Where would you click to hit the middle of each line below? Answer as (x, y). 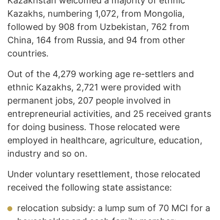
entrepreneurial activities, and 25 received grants (109, 114)
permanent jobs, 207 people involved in (89, 101)
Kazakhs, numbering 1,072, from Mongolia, (96, 14)
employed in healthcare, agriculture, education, (105, 140)
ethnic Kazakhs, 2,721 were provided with (94, 87)
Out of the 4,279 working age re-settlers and (101, 74)
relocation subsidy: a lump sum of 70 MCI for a (114, 208)
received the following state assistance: (90, 188)
